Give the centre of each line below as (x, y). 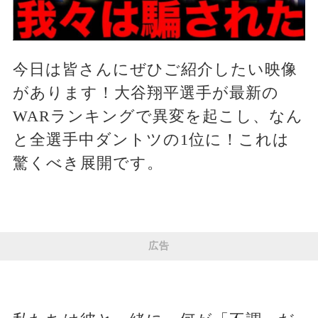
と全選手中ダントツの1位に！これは (151, 140)
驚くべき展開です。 (88, 163)
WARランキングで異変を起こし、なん (158, 116)
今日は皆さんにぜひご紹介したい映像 (155, 70)
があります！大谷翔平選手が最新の (146, 93)
